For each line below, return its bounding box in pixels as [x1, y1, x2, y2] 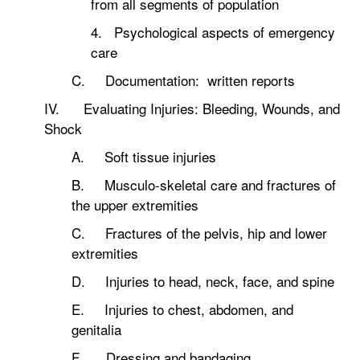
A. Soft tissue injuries [72, 146, 216, 166]
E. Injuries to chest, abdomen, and [72, 299, 293, 319]
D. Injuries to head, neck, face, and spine [72, 271, 334, 291]
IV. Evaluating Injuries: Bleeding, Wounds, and [44, 98, 341, 118]
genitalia [72, 319, 121, 339]
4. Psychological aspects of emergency [91, 22, 335, 42]
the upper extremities [72, 194, 198, 215]
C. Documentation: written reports [72, 70, 295, 90]
